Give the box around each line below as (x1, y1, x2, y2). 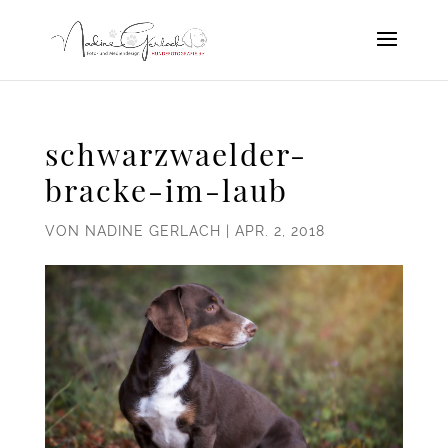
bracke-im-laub (44, 170, 288, 210)
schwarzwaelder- (44, 134, 307, 174)
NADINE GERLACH (84, 223, 221, 239)
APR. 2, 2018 (234, 223, 325, 239)
